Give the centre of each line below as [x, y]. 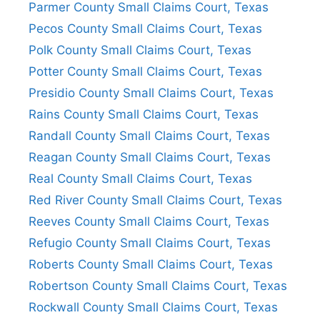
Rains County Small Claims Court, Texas [144, 114]
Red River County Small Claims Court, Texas [155, 200]
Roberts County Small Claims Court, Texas [151, 264]
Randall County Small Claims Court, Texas [149, 135]
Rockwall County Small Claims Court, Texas [153, 307]
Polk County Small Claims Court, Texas [140, 50]
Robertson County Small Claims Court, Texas [158, 285]
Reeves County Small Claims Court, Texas [149, 221]
